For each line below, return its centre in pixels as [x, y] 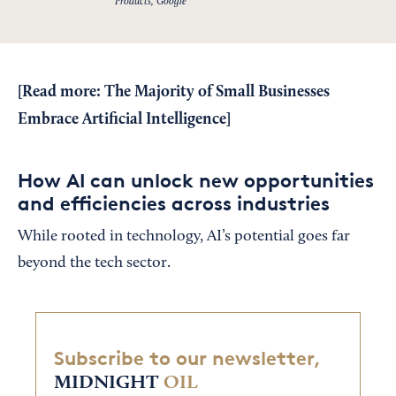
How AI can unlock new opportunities [196, 180]
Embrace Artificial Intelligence [122, 119]
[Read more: [61, 92]
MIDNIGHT [106, 383]
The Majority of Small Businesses [217, 92]
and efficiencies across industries [174, 203]
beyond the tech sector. [94, 263]
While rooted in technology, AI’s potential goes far [184, 237]
